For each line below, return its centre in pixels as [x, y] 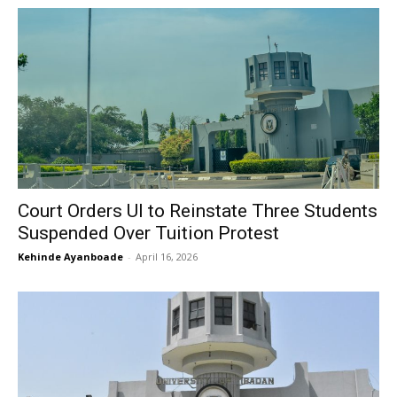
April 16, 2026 [167, 257]
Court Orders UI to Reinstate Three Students [198, 211]
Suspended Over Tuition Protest [148, 233]
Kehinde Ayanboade [70, 257]
